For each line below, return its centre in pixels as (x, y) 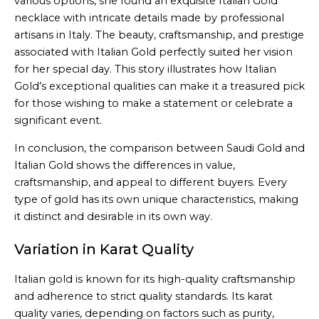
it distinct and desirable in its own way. (113, 216)
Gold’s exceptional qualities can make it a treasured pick (159, 87)
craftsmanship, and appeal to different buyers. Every (151, 182)
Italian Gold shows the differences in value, (125, 165)
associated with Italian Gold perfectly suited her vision (153, 52)
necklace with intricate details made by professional (149, 18)
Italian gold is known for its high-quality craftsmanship (155, 279)
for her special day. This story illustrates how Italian (145, 69)
